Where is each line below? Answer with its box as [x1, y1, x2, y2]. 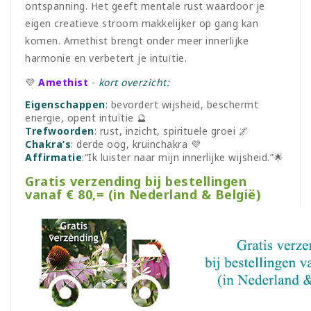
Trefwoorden [25, 124, 94, 137]
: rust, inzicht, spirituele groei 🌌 [94, 124, 249, 137]
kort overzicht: [98, 76, 169, 89]
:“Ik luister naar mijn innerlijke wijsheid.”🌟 [82, 151, 284, 164]
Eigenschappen [25, 98, 106, 111]
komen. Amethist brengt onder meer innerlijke [25, 34, 249, 47]
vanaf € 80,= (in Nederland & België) [25, 186, 261, 203]
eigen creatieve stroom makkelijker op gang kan [25, 17, 258, 30]
